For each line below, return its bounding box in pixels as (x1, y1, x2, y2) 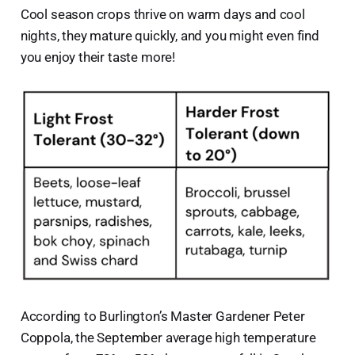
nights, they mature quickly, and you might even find (20, 28, 319, 44)
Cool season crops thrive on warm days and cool (20, 6, 305, 23)
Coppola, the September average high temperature (20, 329, 316, 345)
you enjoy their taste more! (20, 49, 176, 66)
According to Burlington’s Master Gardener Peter (20, 307, 305, 324)
